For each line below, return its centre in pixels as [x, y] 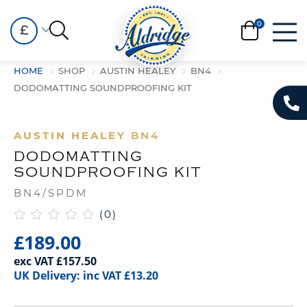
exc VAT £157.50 [55, 261]
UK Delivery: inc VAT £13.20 [86, 275]
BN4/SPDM [51, 193]
